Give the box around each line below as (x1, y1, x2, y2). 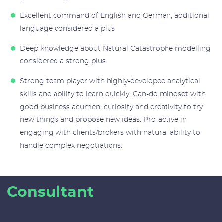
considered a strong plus (19, 57, 106, 65)
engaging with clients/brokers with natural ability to (19, 129, 200, 136)
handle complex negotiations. (19, 142, 122, 149)
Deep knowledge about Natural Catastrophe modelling (19, 45, 211, 52)
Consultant (7, 184, 94, 200)
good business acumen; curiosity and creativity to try (19, 103, 203, 111)
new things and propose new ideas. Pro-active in (19, 116, 187, 123)
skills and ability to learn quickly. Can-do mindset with (19, 90, 206, 98)
